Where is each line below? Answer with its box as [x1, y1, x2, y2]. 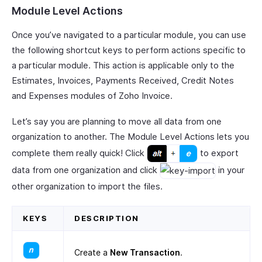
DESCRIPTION [74, 213, 139, 223]
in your [216, 164, 244, 176]
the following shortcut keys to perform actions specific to [12, 44, 246, 56]
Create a [74, 247, 110, 258]
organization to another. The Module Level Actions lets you [12, 131, 249, 143]
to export [198, 147, 239, 158]
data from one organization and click [12, 164, 160, 176]
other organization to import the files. [12, 181, 163, 192]
